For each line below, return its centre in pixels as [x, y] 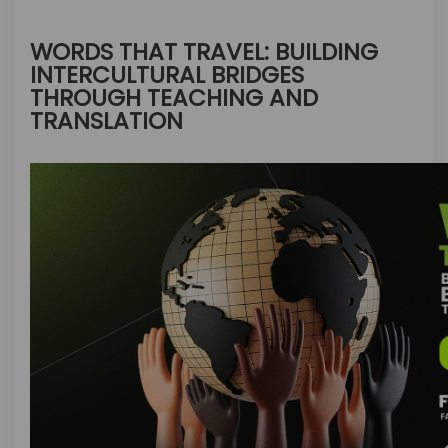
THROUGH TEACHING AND [174, 98]
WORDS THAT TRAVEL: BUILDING [204, 52]
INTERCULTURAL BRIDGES [167, 75]
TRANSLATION [106, 121]
